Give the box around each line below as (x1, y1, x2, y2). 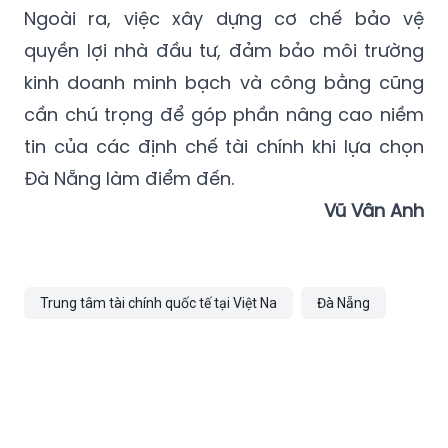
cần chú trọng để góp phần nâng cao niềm (24, 102, 424, 128)
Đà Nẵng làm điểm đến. (24, 166, 234, 192)
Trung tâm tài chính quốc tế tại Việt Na (40, 295, 277, 312)
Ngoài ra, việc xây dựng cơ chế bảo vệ (24, 6, 424, 32)
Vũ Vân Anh (324, 198, 424, 224)
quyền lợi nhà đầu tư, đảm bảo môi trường (24, 38, 424, 64)
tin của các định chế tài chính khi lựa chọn (24, 134, 424, 160)
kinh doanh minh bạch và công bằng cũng (24, 70, 424, 96)
